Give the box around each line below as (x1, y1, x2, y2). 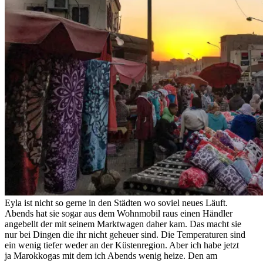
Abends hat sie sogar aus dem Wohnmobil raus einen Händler (5, 208, 232, 219)
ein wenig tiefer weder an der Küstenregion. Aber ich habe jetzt (5, 240, 239, 251)
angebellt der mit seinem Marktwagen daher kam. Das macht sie (5, 219, 241, 230)
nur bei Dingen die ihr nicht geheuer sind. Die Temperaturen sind (5, 230, 245, 240)
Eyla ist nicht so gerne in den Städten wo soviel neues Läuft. (5, 198, 228, 208)
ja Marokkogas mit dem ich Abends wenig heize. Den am (5, 251, 217, 261)
